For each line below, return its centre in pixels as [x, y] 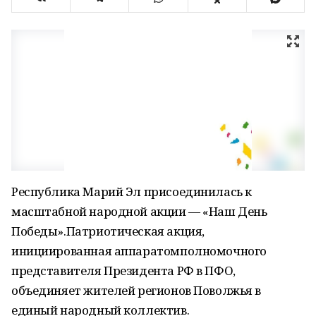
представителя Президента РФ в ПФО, [123, 271]
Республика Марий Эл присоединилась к [132, 192]
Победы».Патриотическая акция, [108, 231]
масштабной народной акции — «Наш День [139, 211]
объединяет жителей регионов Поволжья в [136, 290]
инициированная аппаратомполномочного [139, 251]
